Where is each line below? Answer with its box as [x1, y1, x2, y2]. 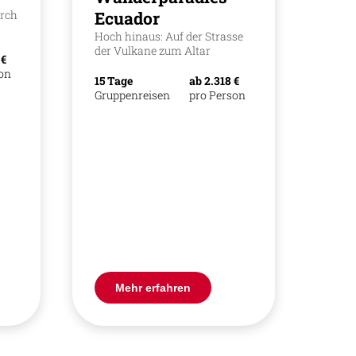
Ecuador [94, 7, 160, 30]
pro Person [189, 87, 246, 103]
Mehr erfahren [114, 281, 191, 295]
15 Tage [94, 73, 133, 89]
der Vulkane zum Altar [94, 43, 211, 59]
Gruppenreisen [94, 87, 170, 103]
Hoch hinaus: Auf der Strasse [94, 29, 243, 44]
